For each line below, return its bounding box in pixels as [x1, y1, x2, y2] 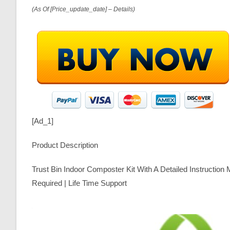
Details [113, 6, 133, 13]
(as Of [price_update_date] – [32, 6, 113, 13]
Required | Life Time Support [32, 179, 127, 188]
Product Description [32, 141, 98, 150]
